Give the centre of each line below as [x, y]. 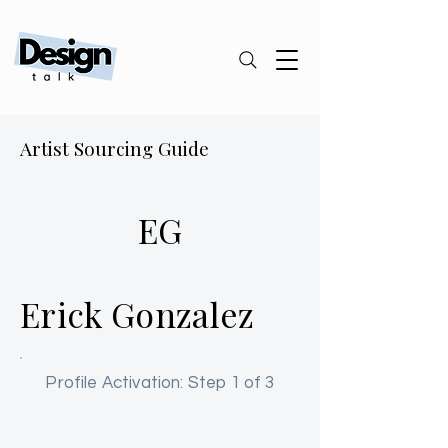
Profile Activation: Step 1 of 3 [160, 383]
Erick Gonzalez [137, 314]
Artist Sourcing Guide [114, 148]
